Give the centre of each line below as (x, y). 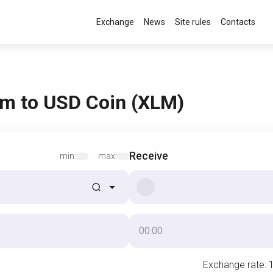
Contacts (238, 22)
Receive (148, 156)
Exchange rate (234, 265)
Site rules (193, 22)
